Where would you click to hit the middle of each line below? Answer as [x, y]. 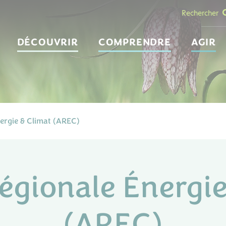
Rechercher [200, 13]
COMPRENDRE [134, 42]
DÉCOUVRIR [47, 42]
